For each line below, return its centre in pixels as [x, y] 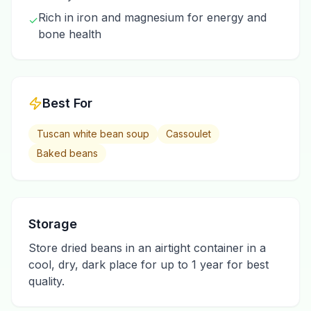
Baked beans [67, 153]
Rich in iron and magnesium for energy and [152, 17]
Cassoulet [188, 134]
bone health [70, 34]
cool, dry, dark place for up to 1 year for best [149, 264]
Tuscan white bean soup [93, 134]
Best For [67, 103]
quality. [47, 281]
